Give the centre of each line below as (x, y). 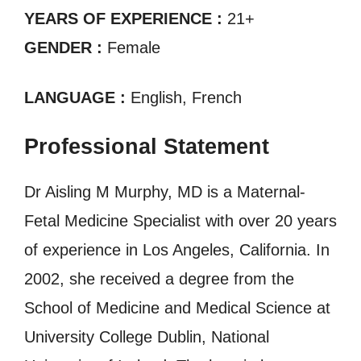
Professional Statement (147, 147)
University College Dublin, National (147, 337)
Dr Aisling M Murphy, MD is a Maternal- (165, 192)
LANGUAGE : (75, 98)
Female (134, 48)
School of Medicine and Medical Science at (177, 308)
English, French (184, 98)
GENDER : (66, 48)
